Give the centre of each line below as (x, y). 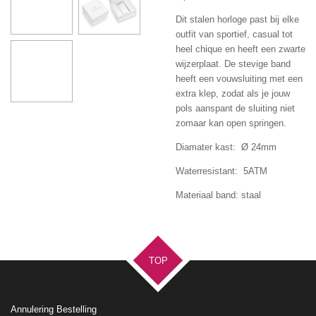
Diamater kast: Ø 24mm (226, 147)
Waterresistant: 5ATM (221, 171)
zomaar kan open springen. (231, 123)
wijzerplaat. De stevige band (233, 64)
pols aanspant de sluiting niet (235, 109)
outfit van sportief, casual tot (234, 35)
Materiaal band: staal (218, 195)
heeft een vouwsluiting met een (239, 79)
